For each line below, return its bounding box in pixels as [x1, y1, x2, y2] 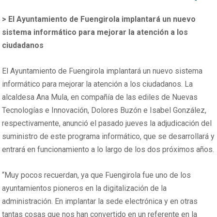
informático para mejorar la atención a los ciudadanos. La [2, 79, 193, 89]
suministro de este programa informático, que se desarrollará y [2, 132, 215, 141]
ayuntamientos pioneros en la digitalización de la [2, 184, 167, 193]
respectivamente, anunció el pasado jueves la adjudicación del [2, 119, 212, 128]
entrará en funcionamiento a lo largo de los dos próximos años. [2, 145, 215, 155]
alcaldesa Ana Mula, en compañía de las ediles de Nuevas [2, 93, 198, 102]
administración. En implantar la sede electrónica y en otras [2, 197, 198, 206]
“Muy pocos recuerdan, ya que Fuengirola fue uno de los [2, 170, 191, 180]
